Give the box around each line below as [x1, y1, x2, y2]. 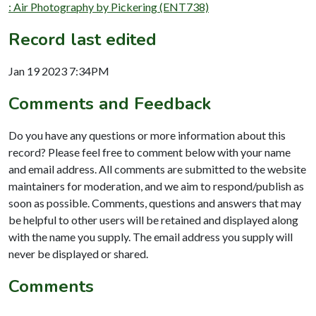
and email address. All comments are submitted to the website [8, 162, 306, 176]
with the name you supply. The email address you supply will [8, 229, 293, 243]
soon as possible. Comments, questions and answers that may [8, 195, 301, 209]
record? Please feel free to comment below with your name [8, 145, 291, 159]
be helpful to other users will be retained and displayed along [8, 212, 298, 226]
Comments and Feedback [8, 92, 211, 115]
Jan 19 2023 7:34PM [8, 63, 109, 78]
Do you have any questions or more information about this [8, 128, 286, 142]
